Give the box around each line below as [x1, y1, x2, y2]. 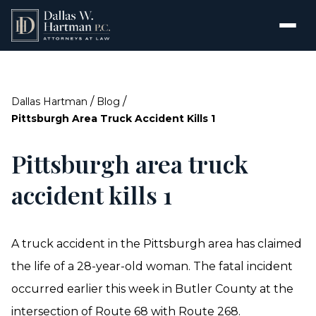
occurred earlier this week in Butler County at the [11, 282, 293, 296]
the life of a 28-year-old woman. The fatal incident [11, 260, 293, 273]
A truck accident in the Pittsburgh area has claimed [11, 237, 302, 250]
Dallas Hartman [11, 95, 87, 108]
